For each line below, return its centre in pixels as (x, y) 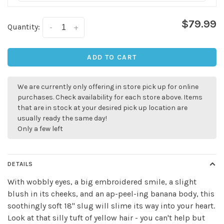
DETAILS (20, 164)
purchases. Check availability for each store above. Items (110, 97)
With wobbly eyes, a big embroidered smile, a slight (102, 182)
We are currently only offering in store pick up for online (108, 87)
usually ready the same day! (62, 118)
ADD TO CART (112, 57)
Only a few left (40, 129)
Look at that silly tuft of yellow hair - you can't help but (106, 218)
